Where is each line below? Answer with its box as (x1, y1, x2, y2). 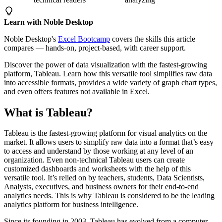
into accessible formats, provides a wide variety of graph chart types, (4, 78, 217, 87)
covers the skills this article (110, 34, 195, 43)
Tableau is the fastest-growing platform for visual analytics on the (4, 129, 207, 138)
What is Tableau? (4, 106, 93, 119)
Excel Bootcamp (58, 34, 110, 43)
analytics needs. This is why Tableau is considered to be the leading (4, 191, 215, 200)
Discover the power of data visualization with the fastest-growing (4, 60, 207, 69)
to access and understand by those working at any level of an (4, 147, 193, 156)
